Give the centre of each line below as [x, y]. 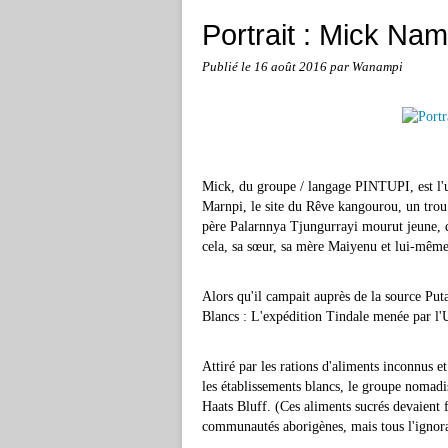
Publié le [228, 67]
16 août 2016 [292, 67]
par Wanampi [366, 67]
